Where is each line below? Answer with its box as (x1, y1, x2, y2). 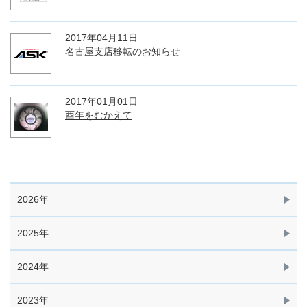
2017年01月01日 (65, 96, 138, 107)
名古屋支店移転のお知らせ (65, 46, 180, 57)
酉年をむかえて (65, 110, 132, 121)
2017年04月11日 (65, 32, 138, 43)
